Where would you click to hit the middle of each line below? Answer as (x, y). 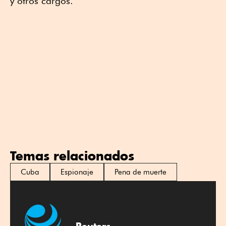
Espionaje (77, 172)
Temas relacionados (72, 155)
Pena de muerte (140, 172)
